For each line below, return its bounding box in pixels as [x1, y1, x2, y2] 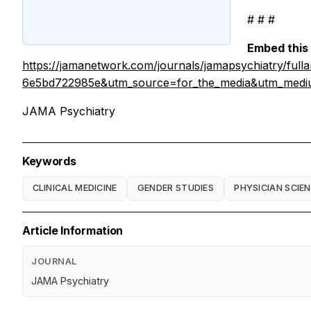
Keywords [22, 153, 76, 168]
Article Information [22, 223, 123, 237]
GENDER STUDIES [137, 183, 215, 194]
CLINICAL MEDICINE [32, 183, 117, 194]
